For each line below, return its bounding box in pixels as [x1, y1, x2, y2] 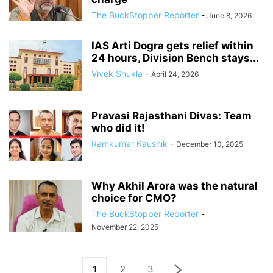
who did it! [91, 122, 145, 134]
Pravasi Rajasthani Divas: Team [91, 110, 252, 122]
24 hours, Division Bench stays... [91, 52, 259, 64]
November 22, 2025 [91, 222, 158, 232]
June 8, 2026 [207, 11, 252, 20]
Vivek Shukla [91, 68, 143, 79]
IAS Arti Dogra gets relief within [91, 40, 253, 52]
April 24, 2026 [151, 69, 199, 79]
